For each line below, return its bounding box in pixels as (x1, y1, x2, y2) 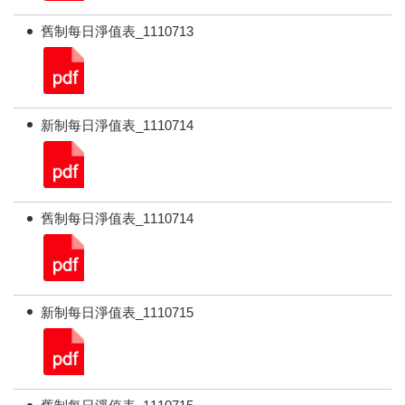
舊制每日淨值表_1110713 (41, 24, 194, 40)
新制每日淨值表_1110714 (41, 117, 194, 133)
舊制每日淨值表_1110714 (41, 211, 194, 227)
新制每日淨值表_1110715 (41, 304, 194, 320)
